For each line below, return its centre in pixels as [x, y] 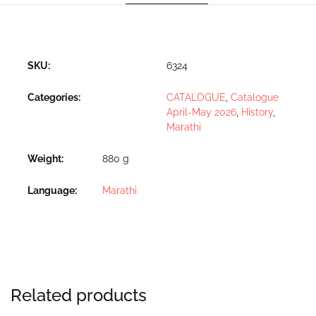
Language [51, 190]
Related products [79, 295]
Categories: [54, 97]
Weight [44, 158]
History [257, 112]
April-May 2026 [201, 112]
